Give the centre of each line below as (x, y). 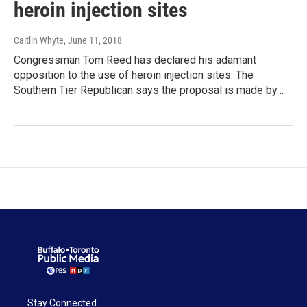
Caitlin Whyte (39, 41)
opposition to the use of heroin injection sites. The (134, 75)
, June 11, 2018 (93, 41)
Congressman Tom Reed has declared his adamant (135, 60)
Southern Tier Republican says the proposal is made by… (149, 90)
